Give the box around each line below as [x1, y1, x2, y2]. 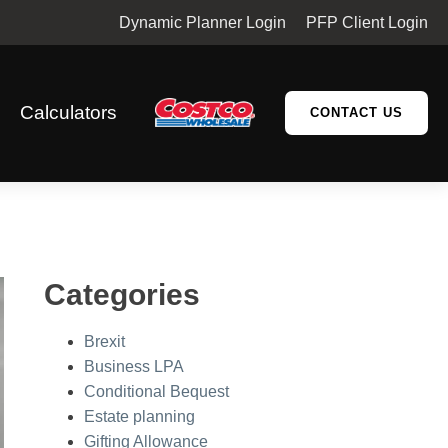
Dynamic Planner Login [119, 14, 286, 31]
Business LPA [84, 357, 184, 375]
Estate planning [84, 407, 195, 425]
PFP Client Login [306, 14, 428, 31]
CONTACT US [310, 104, 403, 120]
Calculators [20, 101, 117, 123]
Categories [44, 277, 200, 311]
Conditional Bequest [84, 382, 229, 400]
